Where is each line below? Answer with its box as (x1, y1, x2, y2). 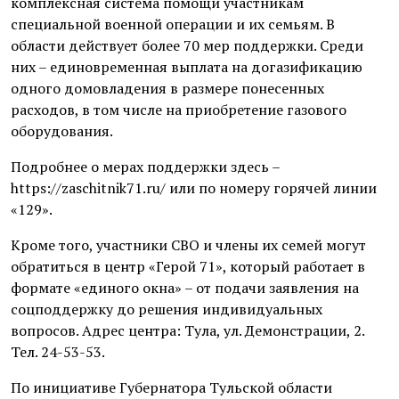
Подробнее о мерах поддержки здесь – (11, 156, 280, 176)
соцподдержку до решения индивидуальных (11, 298, 322, 319)
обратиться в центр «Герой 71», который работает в (11, 256, 365, 276)
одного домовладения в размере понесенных (11, 77, 324, 98)
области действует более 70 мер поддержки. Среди (11, 35, 363, 55)
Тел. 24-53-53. (11, 341, 105, 362)
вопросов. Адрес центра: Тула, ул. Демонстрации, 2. (11, 320, 364, 340)
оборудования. (11, 120, 113, 141)
